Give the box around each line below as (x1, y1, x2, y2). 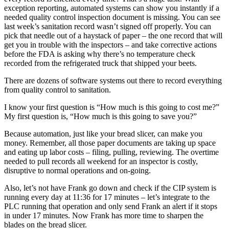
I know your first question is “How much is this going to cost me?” (4, 102, 219, 111)
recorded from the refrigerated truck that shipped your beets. (4, 58, 197, 67)
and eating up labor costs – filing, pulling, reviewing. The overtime (4, 147, 219, 156)
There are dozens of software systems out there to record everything (4, 76, 222, 85)
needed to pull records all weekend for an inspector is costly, (4, 156, 198, 166)
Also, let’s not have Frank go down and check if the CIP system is (4, 183, 216, 192)
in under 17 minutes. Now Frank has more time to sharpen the (4, 211, 203, 220)
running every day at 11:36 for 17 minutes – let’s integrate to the (4, 192, 210, 201)
